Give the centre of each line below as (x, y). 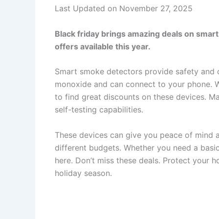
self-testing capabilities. (99, 110)
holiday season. (83, 173)
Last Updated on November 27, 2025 (124, 8)
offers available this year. (103, 46)
